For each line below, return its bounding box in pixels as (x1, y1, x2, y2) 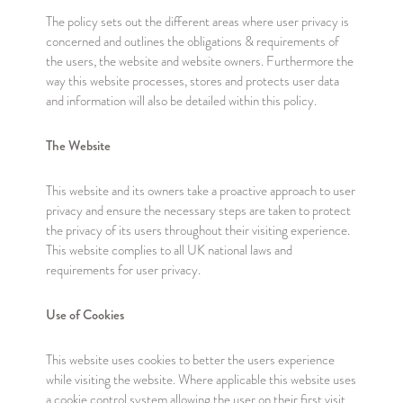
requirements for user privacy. (45, 261, 201, 279)
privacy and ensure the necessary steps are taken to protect (45, 201, 351, 219)
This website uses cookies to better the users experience (45, 351, 335, 369)
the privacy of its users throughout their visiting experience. (45, 221, 350, 239)
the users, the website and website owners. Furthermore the (45, 52, 354, 70)
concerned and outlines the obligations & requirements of (45, 32, 339, 50)
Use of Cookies (45, 305, 124, 325)
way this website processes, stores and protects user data (45, 72, 339, 90)
